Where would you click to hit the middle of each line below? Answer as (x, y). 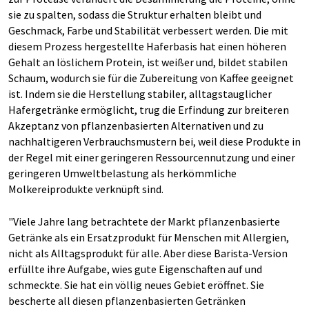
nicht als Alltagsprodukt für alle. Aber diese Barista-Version (148, 253)
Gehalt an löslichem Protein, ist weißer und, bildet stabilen (148, 62)
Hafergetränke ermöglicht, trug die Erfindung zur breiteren (149, 110)
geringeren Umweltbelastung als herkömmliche (122, 173)
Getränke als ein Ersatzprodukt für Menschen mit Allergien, (149, 237)
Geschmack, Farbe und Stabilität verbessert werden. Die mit (148, 30)
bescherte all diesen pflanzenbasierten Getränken (127, 301)
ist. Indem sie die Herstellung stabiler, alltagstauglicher (140, 94)
